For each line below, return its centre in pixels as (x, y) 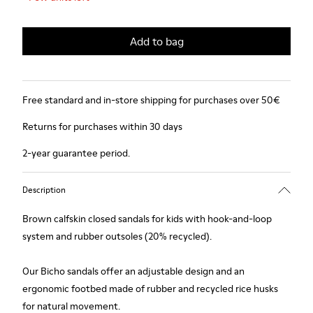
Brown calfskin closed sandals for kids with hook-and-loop (147, 219)
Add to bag (156, 41)
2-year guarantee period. (76, 153)
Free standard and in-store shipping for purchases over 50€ (151, 100)
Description (44, 189)
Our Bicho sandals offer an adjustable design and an (133, 271)
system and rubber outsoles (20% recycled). (117, 236)
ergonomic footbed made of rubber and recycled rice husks (150, 289)
